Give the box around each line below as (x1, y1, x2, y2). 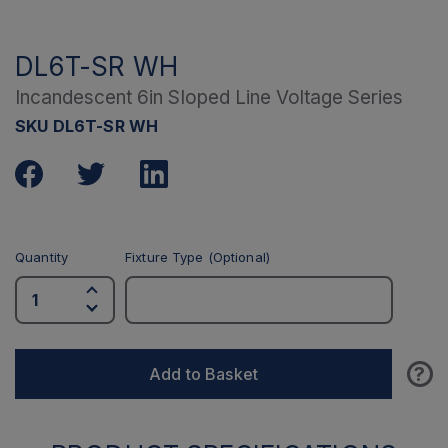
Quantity (15, 249, 69, 265)
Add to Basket (148, 364, 259, 384)
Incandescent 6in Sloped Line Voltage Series (15, 86, 404, 109)
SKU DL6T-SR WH (15, 116, 159, 136)
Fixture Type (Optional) (125, 249, 270, 265)
